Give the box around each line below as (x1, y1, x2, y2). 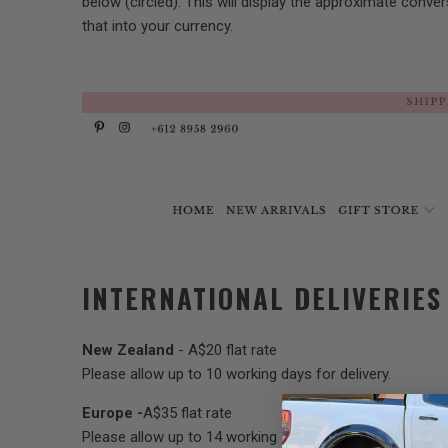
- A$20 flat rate (178, 341, 277, 360)
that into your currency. (82, 17, 233, 35)
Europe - (82, 404, 143, 423)
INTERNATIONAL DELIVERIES (82, 277, 442, 318)
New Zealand (82, 341, 174, 360)
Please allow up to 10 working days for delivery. (82, 365, 391, 384)
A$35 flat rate (143, 404, 232, 423)
